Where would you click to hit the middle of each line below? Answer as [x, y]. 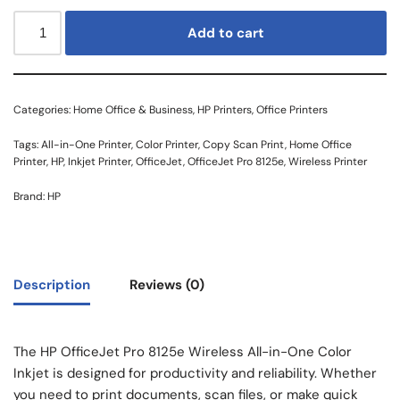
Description [52, 285]
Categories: [43, 109]
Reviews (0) [167, 285]
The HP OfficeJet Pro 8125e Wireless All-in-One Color [183, 351]
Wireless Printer [328, 161]
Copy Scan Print [244, 144]
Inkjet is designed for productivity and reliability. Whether [195, 373]
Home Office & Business [133, 109]
